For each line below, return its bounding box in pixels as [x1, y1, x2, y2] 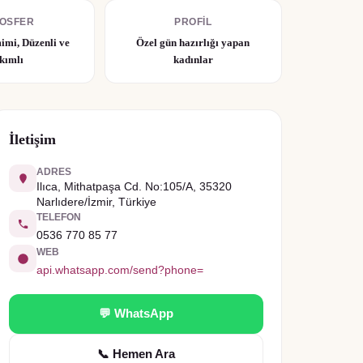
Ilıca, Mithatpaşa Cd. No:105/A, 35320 [36, 180, 232, 193]
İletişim [9, 131, 56, 147]
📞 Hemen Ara [97, 348, 175, 361]
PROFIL [174, 17, 212, 27]
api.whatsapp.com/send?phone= [36, 263, 203, 276]
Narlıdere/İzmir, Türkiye [36, 195, 156, 208]
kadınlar [173, 53, 213, 66]
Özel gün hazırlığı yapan [136, 36, 250, 49]
